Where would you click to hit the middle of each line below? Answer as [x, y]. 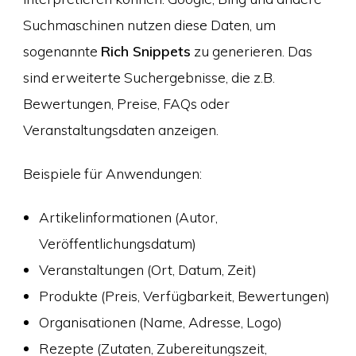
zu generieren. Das [251, 50]
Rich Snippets [145, 50]
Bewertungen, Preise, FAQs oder [126, 103]
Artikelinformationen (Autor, [128, 217]
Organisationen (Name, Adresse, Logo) [160, 322]
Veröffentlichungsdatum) [117, 244]
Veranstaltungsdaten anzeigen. [120, 129]
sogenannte [62, 50]
